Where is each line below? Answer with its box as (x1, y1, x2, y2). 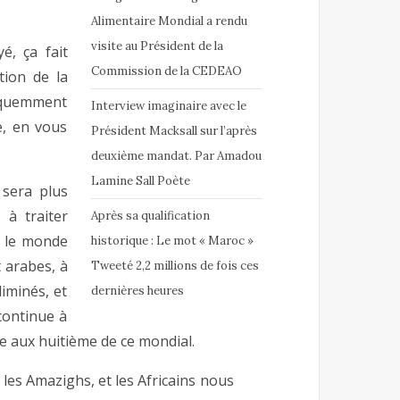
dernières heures (90, 282, 184, 298)
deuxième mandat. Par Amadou (90, 147, 262, 163)
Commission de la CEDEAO (90, 62, 242, 79)
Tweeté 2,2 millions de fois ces (90, 257, 259, 273)
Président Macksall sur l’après (90, 122, 257, 138)
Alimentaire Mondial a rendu (90, 12, 247, 29)
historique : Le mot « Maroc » (90, 232, 254, 248)
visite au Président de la (90, 37, 223, 54)
